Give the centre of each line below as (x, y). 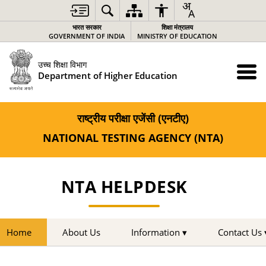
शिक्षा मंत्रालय (177, 27)
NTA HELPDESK (124, 186)
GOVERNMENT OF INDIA (87, 36)
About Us (81, 232)
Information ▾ (159, 232)
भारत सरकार (87, 27)
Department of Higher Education (107, 75)
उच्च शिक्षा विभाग (62, 64)
